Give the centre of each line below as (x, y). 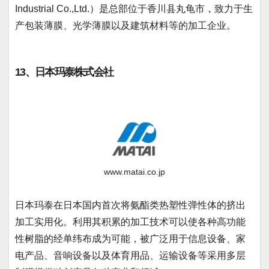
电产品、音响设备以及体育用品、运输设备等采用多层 (130, 255)
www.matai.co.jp (134, 171)
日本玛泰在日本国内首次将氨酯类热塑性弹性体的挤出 (130, 205)
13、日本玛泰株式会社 (64, 72)
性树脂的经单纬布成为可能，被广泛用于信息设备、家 (130, 238)
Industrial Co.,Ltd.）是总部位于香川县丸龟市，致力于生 (134, 8)
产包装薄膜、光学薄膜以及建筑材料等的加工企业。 (125, 25)
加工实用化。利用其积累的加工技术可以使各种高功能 (130, 222)
